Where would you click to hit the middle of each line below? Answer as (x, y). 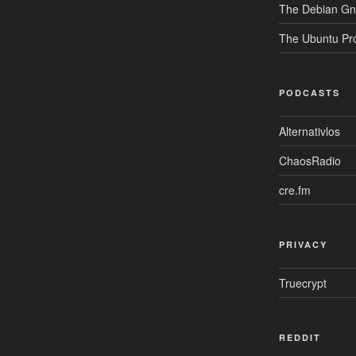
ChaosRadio (310, 160)
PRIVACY (303, 244)
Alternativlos (309, 131)
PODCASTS (309, 92)
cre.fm (294, 190)
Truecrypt (302, 282)
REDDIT (300, 337)
